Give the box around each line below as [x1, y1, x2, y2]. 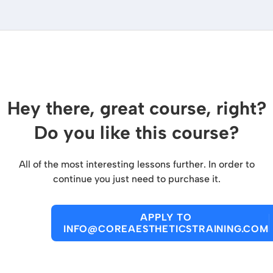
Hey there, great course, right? [7, 97, 266, 119]
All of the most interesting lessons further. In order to [18, 158, 255, 170]
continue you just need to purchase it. [52, 173, 221, 185]
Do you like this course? [34, 121, 239, 144]
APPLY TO [140, 211, 192, 223]
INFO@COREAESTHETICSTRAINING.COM [63, 223, 269, 235]
